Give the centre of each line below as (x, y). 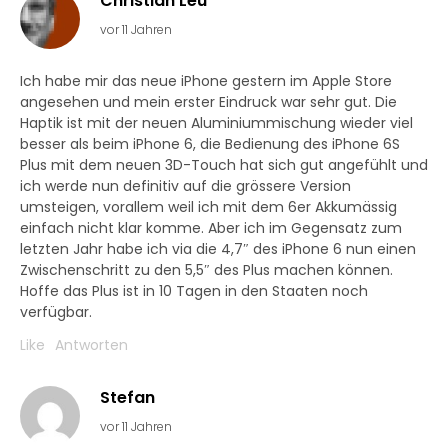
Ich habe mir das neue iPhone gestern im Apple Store (206, 81)
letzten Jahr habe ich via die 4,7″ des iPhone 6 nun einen (218, 249)
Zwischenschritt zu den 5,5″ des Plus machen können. (206, 270)
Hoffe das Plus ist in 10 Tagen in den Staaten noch (194, 291)
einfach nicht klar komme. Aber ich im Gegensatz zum (211, 228)
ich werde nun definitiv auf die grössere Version (185, 186)
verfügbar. (56, 312)
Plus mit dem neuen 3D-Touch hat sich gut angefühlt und (224, 165)
